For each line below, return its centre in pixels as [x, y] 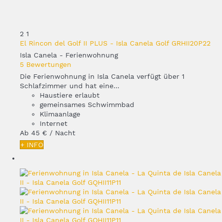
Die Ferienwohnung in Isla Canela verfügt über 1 [102, 76]
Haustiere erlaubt [70, 95]
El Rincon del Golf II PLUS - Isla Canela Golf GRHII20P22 [115, 43]
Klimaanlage [60, 114]
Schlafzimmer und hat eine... [70, 85]
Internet [54, 123]
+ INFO [32, 144]
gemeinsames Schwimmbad [87, 104]
